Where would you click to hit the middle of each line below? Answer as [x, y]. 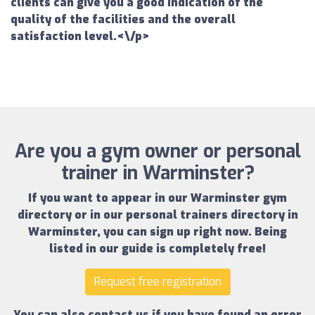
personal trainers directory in [212, 215]
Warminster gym [239, 198]
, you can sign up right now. [176, 232]
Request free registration [157, 282]
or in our [98, 215]
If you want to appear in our [109, 198]
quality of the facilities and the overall [123, 20]
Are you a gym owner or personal [157, 152]
